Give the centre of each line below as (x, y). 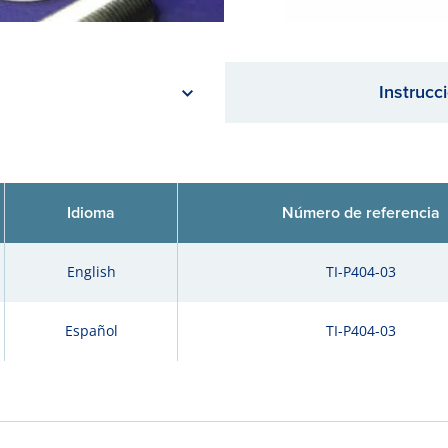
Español (91, 330)
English (91, 271)
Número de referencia (360, 212)
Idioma (91, 212)
